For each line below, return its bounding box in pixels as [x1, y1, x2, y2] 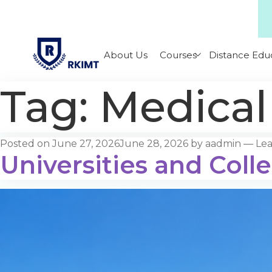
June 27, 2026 [52, 138, 120, 150]
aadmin [205, 138, 241, 150]
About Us [104, 49, 148, 61]
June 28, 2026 [120, 138, 188, 150]
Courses [160, 49, 197, 61]
